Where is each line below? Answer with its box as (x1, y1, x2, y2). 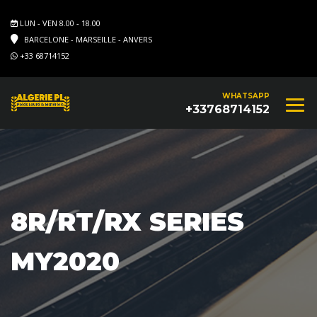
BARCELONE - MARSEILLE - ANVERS (22, 34, 152, 45)
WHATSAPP (221, 91, 270, 100)
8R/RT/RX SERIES (11, 205, 244, 237)
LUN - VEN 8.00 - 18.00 (18, 18, 100, 28)
